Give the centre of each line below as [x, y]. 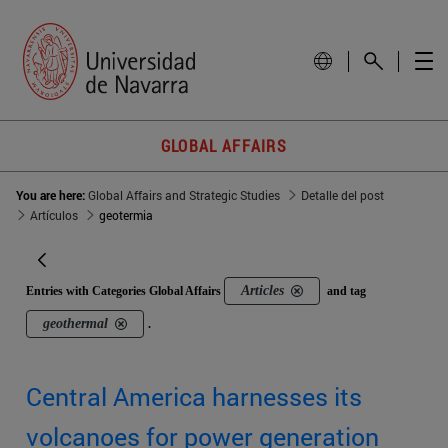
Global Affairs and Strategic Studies [184, 195]
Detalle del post [342, 195]
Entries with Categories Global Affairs [125, 291]
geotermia [126, 215]
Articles [262, 291]
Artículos [54, 215]
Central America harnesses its [194, 397]
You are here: [52, 195]
